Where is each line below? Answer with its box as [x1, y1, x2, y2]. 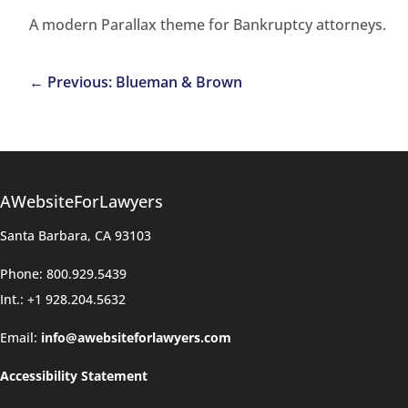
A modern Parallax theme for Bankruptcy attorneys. [29, 15, 386, 36]
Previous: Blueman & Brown [47, 72, 242, 93]
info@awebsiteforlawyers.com [41, 328, 231, 346]
